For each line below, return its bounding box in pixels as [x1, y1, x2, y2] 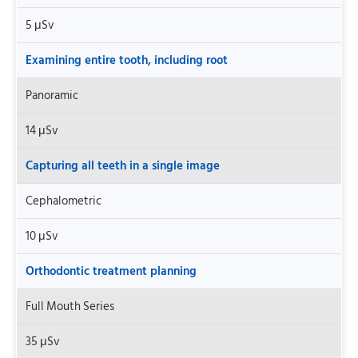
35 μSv [26, 331, 60, 352]
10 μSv [26, 225, 58, 246]
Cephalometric [26, 190, 101, 211]
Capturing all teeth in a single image [26, 155, 220, 176]
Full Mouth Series [26, 296, 114, 316]
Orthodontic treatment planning [26, 261, 197, 281]
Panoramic [26, 85, 78, 105]
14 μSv [26, 120, 58, 141]
